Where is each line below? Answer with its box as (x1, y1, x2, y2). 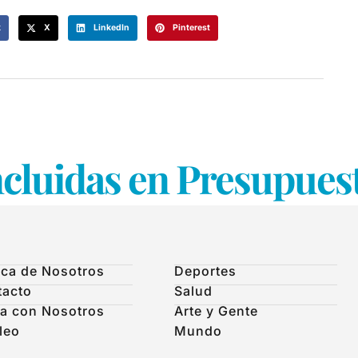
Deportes (174, 262, 237, 279)
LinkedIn (93, 22, 129, 34)
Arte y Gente (174, 302, 258, 319)
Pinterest (172, 22, 210, 34)
